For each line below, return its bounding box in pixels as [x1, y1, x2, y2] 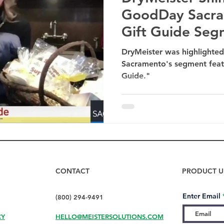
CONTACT [55, 166, 89, 175]
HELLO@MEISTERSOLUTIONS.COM [55, 212, 163, 220]
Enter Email [182, 191, 220, 200]
